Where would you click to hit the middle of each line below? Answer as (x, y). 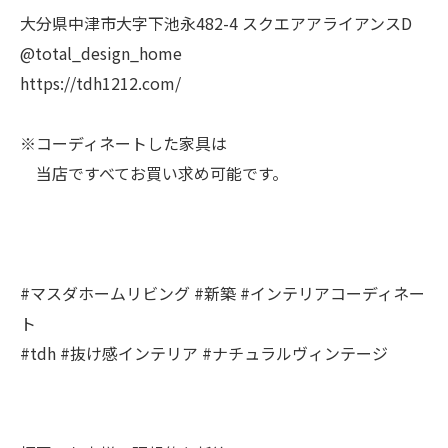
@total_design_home (101, 53)
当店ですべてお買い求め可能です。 (154, 173)
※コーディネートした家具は (123, 143)
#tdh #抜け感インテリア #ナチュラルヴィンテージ (204, 353)
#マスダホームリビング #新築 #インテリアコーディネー (222, 293)
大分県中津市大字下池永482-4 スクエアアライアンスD (216, 23)
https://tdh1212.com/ (100, 83)
